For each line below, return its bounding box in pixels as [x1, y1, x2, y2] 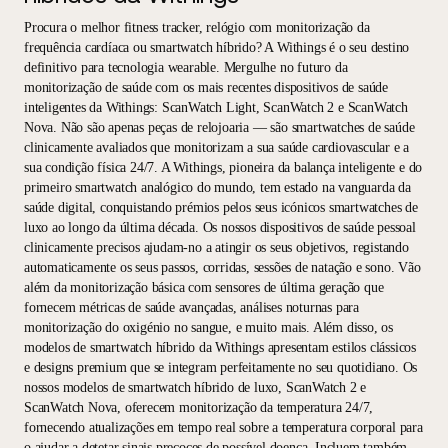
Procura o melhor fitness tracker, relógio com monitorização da [24, 19, 370, 35]
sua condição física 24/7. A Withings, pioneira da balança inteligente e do [24, 159, 423, 175]
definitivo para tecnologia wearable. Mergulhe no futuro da [24, 59, 348, 75]
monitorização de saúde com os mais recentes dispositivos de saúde [24, 79, 388, 95]
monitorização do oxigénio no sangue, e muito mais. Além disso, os [24, 319, 393, 335]
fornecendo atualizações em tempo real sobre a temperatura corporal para [24, 419, 423, 435]
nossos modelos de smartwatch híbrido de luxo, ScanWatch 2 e [24, 379, 367, 395]
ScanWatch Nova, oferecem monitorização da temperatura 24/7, [24, 399, 374, 415]
